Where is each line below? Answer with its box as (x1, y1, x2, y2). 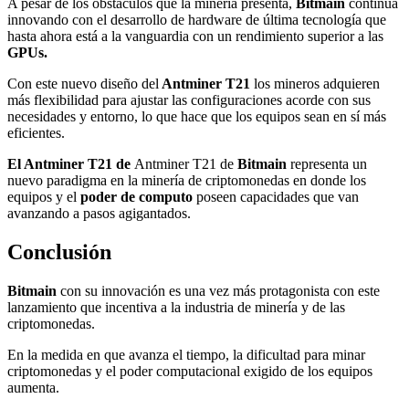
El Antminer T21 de (7, 155, 134, 172)
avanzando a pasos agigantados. (7, 204, 191, 221)
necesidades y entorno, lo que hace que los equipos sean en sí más (7, 108, 386, 124)
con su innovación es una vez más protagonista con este (57, 282, 380, 299)
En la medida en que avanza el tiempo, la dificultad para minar (7, 346, 365, 362)
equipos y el (7, 188, 80, 204)
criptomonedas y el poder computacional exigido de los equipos (7, 362, 372, 379)
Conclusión (7, 239, 111, 264)
